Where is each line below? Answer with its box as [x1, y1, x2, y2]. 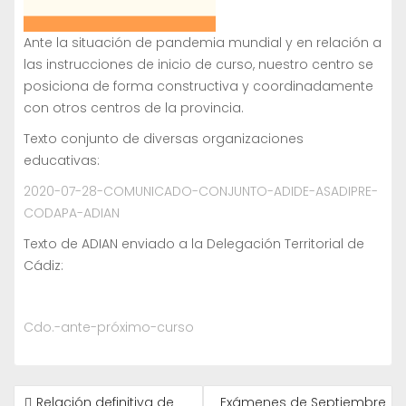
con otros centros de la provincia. [24, 99, 244, 118]
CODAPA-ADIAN [24, 204, 120, 223]
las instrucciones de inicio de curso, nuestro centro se [24, 55, 373, 74]
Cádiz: [24, 256, 63, 275]
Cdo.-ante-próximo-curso [24, 318, 194, 337]
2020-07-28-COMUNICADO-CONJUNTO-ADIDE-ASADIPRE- [24, 182, 378, 201]
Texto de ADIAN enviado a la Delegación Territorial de [24, 235, 364, 254]
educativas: [24, 151, 100, 170]
